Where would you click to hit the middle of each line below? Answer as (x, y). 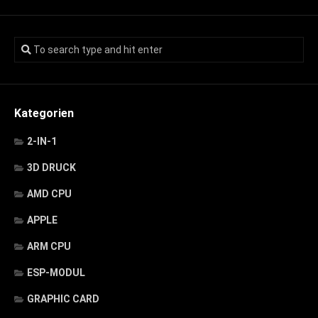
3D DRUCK (51, 167)
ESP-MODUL (56, 272)
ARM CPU (49, 246)
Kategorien (44, 113)
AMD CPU (49, 193)
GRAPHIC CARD (63, 298)
